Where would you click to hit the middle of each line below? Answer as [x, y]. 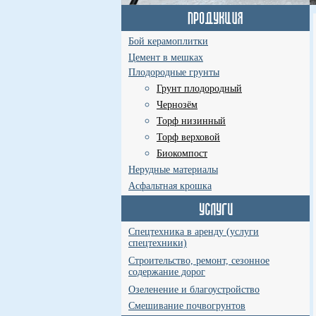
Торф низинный [191, 121]
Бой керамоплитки [168, 41]
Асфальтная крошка [170, 186]
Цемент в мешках [166, 57]
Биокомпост [182, 153]
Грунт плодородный [199, 89]
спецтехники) [158, 244]
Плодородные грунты [174, 72]
